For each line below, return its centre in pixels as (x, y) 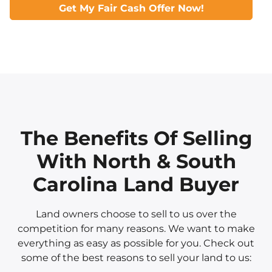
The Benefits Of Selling (136, 138)
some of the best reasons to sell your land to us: (136, 258)
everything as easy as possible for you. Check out (136, 243)
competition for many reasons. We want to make (136, 229)
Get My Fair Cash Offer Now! (131, 8)
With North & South (136, 161)
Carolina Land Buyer (136, 184)
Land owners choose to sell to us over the (136, 214)
